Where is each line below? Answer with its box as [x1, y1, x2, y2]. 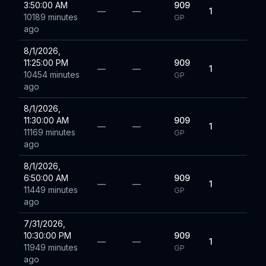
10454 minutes [24, 69, 80, 80]
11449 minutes [24, 185, 78, 195]
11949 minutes [24, 242, 78, 252]
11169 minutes [24, 127, 75, 137]
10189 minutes [24, 12, 78, 22]
